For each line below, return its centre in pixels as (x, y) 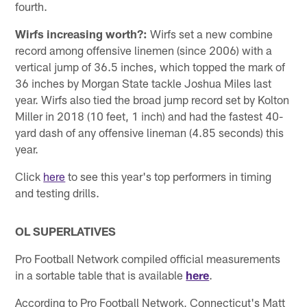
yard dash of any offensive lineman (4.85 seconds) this (150, 133)
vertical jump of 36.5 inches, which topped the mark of (150, 67)
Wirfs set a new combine (210, 34)
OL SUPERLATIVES (66, 231)
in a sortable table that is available (101, 275)
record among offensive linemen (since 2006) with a (144, 50)
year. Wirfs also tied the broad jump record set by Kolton (152, 100)
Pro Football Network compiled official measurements (148, 259)
